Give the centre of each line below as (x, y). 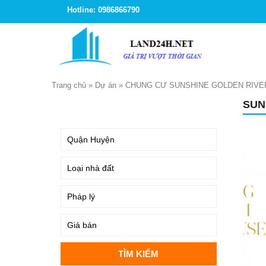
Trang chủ (69, 85)
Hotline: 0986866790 (103, 10)
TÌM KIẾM (81, 107)
